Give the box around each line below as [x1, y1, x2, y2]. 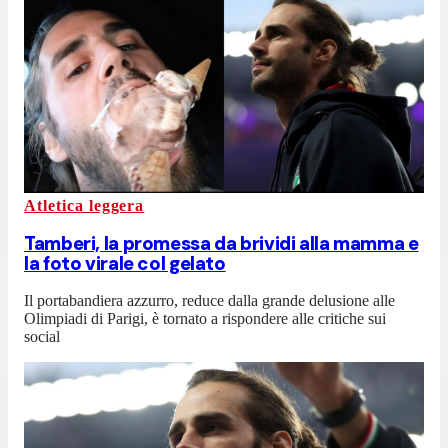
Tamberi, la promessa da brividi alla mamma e [24, 230, 419, 256]
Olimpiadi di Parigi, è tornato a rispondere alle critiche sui [24, 310, 386, 328]
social [24, 328, 60, 346]
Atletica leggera [24, 196, 145, 214]
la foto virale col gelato [24, 250, 226, 276]
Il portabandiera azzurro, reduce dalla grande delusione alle [24, 292, 395, 310]
